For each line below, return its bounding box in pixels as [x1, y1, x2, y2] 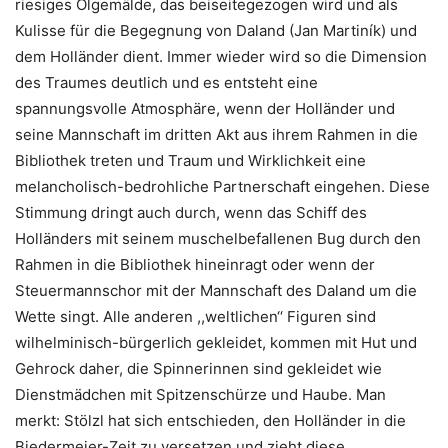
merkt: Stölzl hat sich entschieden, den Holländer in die [15, 411, 406, 431]
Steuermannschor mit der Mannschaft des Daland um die [15, 281, 417, 301]
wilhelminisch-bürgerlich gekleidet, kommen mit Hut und [15, 333, 417, 353]
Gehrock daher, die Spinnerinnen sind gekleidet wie [15, 359, 382, 379]
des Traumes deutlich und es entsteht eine [15, 73, 318, 93]
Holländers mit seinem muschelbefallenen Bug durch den [15, 229, 421, 249]
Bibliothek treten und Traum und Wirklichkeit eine [15, 151, 366, 171]
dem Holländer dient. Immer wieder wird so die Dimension [15, 47, 427, 67]
